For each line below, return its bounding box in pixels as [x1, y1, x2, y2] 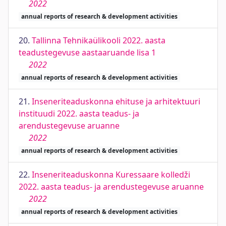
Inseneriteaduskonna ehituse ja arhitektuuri [32, 96, 200, 107]
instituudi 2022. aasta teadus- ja [19, 108, 139, 119]
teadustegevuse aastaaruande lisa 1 [19, 47, 156, 58]
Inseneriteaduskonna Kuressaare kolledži [32, 169, 190, 180]
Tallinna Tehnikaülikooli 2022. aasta [32, 35, 165, 46]
